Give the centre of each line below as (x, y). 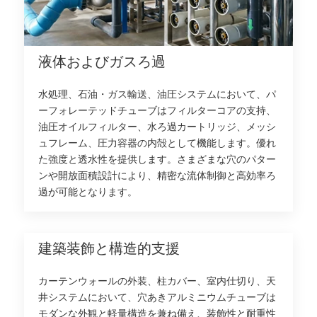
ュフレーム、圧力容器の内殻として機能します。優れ (157, 144)
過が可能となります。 (88, 192)
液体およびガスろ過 (102, 63)
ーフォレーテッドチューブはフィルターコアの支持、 (157, 111)
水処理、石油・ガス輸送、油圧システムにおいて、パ (157, 95)
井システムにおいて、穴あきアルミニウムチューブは (157, 298)
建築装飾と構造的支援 (109, 249)
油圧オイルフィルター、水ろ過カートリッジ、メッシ (157, 127)
